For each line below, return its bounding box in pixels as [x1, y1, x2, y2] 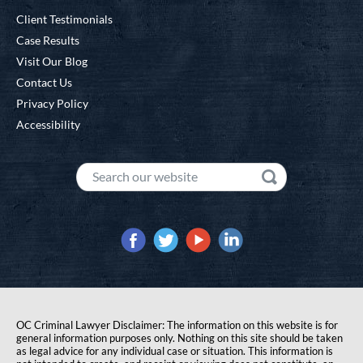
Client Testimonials [16, 12, 113, 27]
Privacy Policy [16, 96, 88, 111]
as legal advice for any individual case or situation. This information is [16, 344, 333, 358]
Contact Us [16, 75, 72, 90]
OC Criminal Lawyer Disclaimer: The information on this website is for [16, 318, 338, 332]
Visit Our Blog [16, 54, 88, 69]
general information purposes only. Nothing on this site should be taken [16, 331, 343, 345]
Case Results [16, 33, 79, 48]
